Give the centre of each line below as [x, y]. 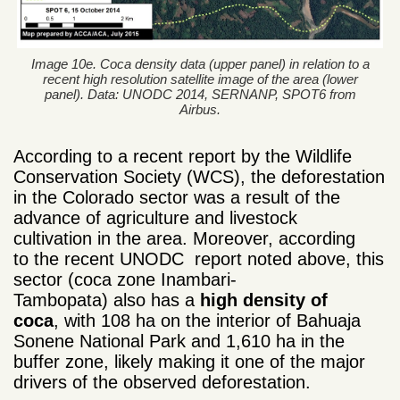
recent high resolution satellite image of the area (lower [200, 79]
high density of [264, 300]
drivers [40, 383]
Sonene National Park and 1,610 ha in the [179, 342]
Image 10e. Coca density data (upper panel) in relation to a [200, 64]
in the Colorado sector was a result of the [177, 198]
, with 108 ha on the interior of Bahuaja [207, 321]
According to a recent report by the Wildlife [183, 157]
